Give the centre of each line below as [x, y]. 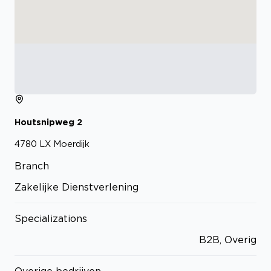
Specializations [51, 219]
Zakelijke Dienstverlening [77, 187]
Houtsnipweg [44, 122]
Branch [32, 166]
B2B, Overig [228, 240]
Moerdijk [71, 144]
